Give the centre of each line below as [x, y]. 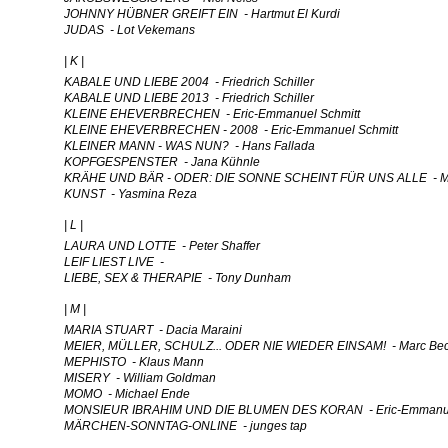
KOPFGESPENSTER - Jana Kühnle [162, 162]
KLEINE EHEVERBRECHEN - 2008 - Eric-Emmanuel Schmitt [231, 130]
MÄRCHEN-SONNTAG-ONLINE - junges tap [185, 426]
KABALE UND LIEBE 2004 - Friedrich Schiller [189, 82]
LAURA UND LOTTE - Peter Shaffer [162, 246]
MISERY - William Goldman [140, 378]
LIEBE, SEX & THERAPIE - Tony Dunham [177, 278]
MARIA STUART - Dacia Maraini [153, 330]
